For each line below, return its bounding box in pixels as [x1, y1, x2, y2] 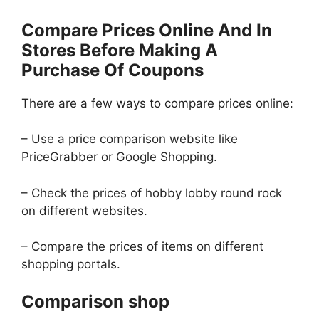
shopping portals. [21, 257, 124, 272]
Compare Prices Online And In [21, 19, 272, 41]
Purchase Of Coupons [21, 59, 204, 80]
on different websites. [21, 203, 147, 218]
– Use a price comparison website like [21, 132, 238, 147]
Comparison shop [21, 291, 169, 312]
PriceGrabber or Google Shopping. [21, 150, 217, 164]
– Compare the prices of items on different [21, 239, 263, 254]
